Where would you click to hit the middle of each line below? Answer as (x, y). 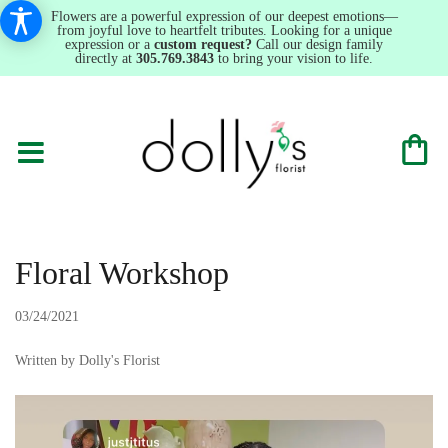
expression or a (109, 44)
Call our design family (317, 44)
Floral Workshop (122, 273)
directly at (105, 58)
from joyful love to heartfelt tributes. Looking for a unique (224, 30)
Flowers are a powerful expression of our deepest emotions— (224, 16)
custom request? (203, 44)
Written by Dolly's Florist (87, 360)
